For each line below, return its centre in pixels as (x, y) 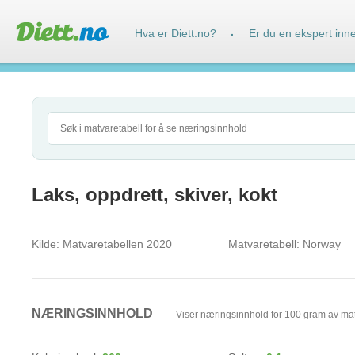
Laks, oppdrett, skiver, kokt (155, 195)
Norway (320, 244)
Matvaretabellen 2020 (116, 244)
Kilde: (46, 244)
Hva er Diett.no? (176, 33)
